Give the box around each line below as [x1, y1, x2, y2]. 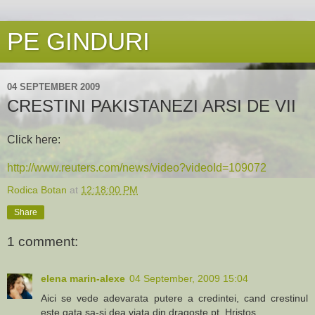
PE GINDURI [7, 28, 150, 55]
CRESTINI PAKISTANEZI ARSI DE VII [7, 96, 296, 115]
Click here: [7, 133, 60, 146]
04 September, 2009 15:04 [129, 272, 248, 284]
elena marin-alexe [41, 272, 125, 284]
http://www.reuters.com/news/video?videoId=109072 [7, 161, 266, 174]
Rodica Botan [7, 184, 67, 195]
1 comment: [7, 234, 78, 250]
